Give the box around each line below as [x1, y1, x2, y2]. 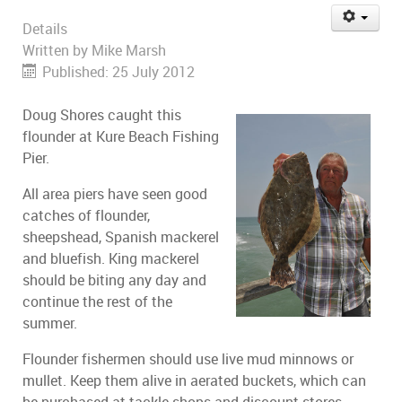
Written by [22, 42, 92, 60]
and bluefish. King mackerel [22, 250, 199, 268]
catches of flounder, [22, 207, 150, 225]
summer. [22, 315, 77, 333]
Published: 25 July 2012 [42, 64, 195, 82]
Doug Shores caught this [22, 107, 181, 125]
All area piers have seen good [22, 186, 207, 204]
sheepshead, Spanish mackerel [22, 229, 219, 247]
